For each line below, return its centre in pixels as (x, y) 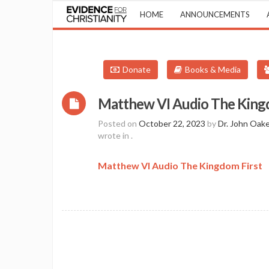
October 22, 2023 (172, 123)
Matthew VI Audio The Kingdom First (180, 165)
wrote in (114, 135)
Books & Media (213, 69)
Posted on (118, 123)
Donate (137, 69)
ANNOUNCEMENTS (215, 14)
